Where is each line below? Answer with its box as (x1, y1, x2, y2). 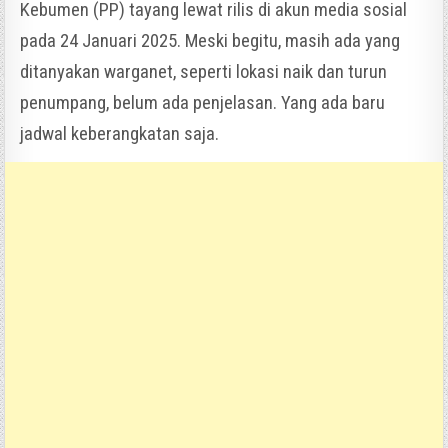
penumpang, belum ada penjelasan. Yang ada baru (20, 91, 386, 114)
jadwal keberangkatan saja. (20, 122, 220, 145)
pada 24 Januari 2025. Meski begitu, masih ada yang (20, 29, 401, 52)
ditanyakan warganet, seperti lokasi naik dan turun (20, 60, 388, 83)
